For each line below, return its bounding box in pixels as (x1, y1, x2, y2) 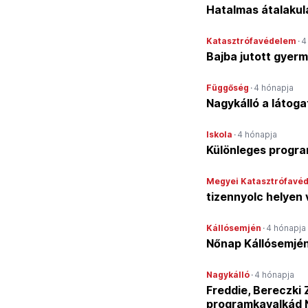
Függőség (206, 82, 249, 93)
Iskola (206, 129, 232, 140)
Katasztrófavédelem (206, 36, 296, 46)
